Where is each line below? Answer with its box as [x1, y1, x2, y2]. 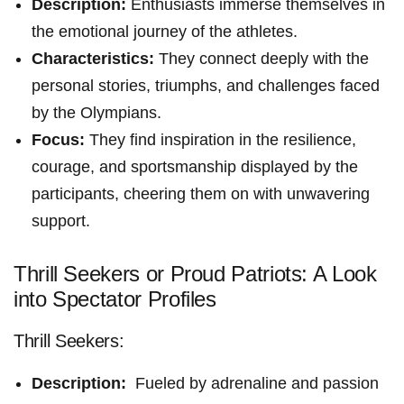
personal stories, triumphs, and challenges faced [32, 77, 380, 96]
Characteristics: [32, 50, 154, 69]
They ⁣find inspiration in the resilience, [85, 131, 356, 150]
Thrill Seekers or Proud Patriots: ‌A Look [14, 262, 377, 287]
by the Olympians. [32, 104, 161, 123]
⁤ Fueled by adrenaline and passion [126, 374, 379, 393]
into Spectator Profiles [14, 287, 216, 312]
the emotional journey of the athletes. [32, 23, 298, 41]
